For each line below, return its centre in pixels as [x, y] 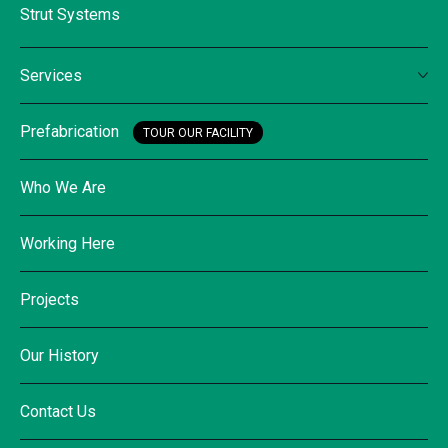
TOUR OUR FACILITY [198, 132]
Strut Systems [70, 14]
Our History [59, 355]
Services [51, 75]
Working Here [67, 243]
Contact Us [58, 411]
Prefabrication [69, 131]
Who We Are [63, 187]
